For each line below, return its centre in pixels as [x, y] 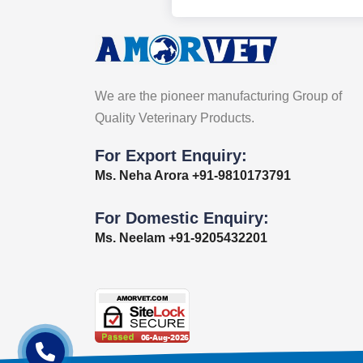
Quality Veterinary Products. [175, 118]
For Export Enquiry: [171, 156]
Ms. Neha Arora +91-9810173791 [193, 175]
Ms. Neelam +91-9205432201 [181, 238]
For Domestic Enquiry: [182, 218]
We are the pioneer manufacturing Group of [218, 96]
